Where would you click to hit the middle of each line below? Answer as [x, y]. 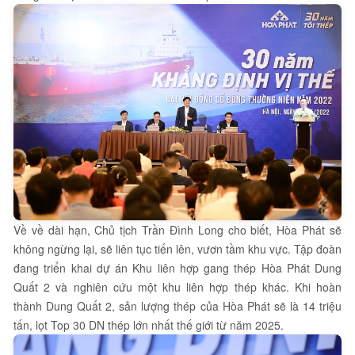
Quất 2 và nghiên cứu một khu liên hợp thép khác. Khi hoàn [177, 287]
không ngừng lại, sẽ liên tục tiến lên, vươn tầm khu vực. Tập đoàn [177, 249]
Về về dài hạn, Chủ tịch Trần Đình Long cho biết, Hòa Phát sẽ [177, 230]
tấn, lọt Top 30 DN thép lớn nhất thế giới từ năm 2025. [149, 325]
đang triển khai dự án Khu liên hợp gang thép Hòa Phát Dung [177, 268]
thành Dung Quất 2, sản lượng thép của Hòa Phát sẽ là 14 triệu [177, 306]
